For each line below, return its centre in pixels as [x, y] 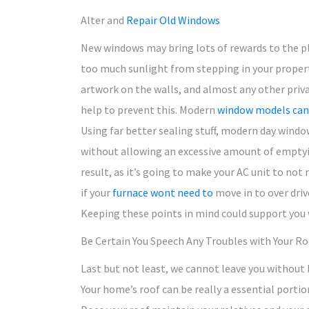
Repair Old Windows [173, 20]
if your [97, 192]
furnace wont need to [164, 192]
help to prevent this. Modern [149, 110]
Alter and [103, 20]
